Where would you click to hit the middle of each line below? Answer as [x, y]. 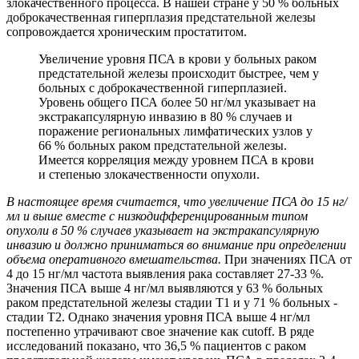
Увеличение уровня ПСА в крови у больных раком [177, 58]
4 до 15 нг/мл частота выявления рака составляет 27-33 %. [165, 273]
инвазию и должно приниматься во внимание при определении [176, 244]
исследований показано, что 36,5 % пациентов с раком [156, 345]
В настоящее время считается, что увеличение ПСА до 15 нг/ [177, 201]
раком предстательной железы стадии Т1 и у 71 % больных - [172, 302]
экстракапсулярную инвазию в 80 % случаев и [165, 116]
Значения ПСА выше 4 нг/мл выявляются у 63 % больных [165, 288]
